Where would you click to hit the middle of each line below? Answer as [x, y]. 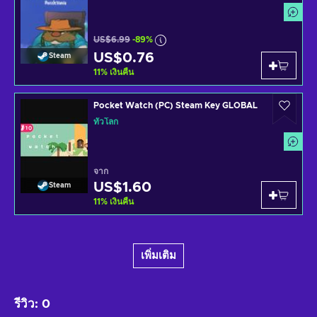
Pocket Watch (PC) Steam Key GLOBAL [175, 105]
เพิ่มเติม [158, 255]
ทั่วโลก [106, 121]
